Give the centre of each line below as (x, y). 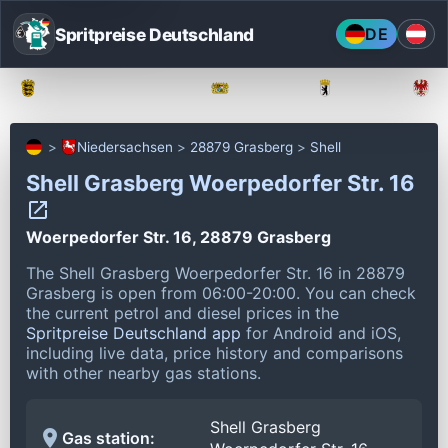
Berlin (365, 88)
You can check (360, 292)
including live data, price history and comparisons (214, 352)
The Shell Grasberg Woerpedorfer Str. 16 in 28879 (215, 272)
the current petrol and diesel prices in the (182, 312)
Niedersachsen (125, 147)
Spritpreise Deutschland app (133, 332)
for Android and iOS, (321, 332)
